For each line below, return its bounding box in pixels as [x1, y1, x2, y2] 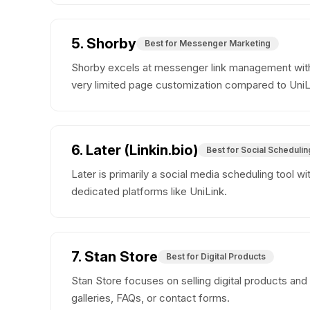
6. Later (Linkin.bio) [71, 142, 198, 159]
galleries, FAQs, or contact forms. [71, 291, 230, 305]
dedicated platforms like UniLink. [71, 185, 227, 199]
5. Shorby [71, 35, 136, 53]
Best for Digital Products [166, 251, 266, 262]
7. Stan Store [71, 248, 158, 266]
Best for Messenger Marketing [145, 38, 271, 49]
